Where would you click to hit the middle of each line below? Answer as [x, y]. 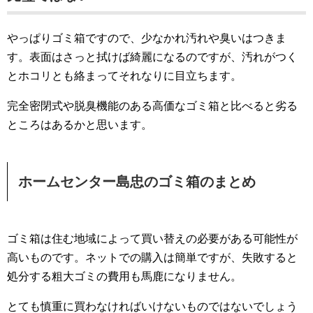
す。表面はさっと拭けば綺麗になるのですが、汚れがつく [152, 57]
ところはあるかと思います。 [80, 125]
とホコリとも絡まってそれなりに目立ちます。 [124, 76]
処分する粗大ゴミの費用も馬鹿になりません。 [124, 276]
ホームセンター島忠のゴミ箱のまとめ [137, 182]
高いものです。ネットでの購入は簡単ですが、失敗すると [152, 257]
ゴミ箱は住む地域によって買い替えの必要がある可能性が [152, 239]
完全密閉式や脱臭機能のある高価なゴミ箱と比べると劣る [152, 106]
